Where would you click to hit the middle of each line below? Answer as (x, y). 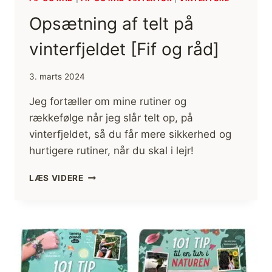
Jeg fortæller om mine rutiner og (108, 102)
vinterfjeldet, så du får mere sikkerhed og (130, 134)
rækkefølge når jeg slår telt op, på (111, 118)
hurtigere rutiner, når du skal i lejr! (111, 151)
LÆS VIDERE (56, 178)
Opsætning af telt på (111, 24)
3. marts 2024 (57, 77)
